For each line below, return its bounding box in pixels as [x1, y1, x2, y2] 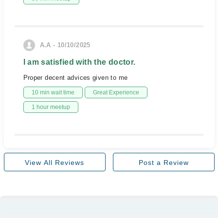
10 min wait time [31, 89, 74, 96]
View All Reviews [25, 159, 84, 166]
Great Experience [92, 89, 139, 96]
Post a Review [138, 159, 189, 166]
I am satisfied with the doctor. [23, 58, 136, 66]
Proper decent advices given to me [23, 74, 128, 81]
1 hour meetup [31, 104, 70, 110]
